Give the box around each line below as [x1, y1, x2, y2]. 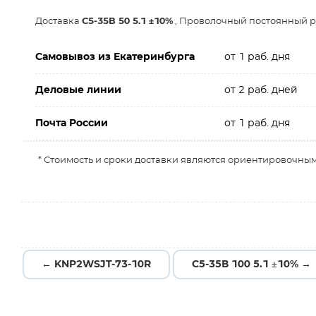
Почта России [35, 119, 108, 128]
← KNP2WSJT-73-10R [42, 260, 151, 269]
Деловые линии [35, 85, 121, 95]
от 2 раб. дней [224, 85, 298, 95]
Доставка [35, 17, 82, 26]
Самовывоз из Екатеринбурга [35, 52, 195, 62]
